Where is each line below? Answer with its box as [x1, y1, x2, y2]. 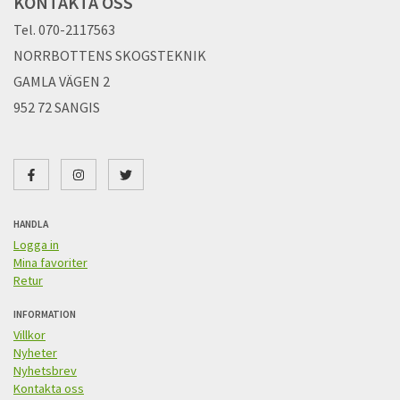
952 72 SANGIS [13, 98, 100, 117]
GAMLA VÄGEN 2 [13, 72, 110, 91]
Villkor [13, 327, 46, 344]
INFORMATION [13, 308, 76, 321]
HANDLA [13, 218, 48, 231]
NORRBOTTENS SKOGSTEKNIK [13, 46, 206, 65]
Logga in [13, 237, 59, 254]
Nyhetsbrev [13, 362, 77, 379]
